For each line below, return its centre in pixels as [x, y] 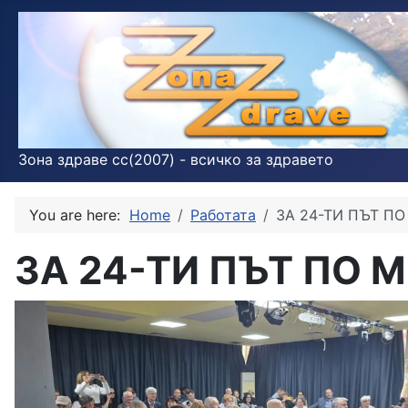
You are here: [79, 215]
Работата [223, 215]
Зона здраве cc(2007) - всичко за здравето [176, 159]
